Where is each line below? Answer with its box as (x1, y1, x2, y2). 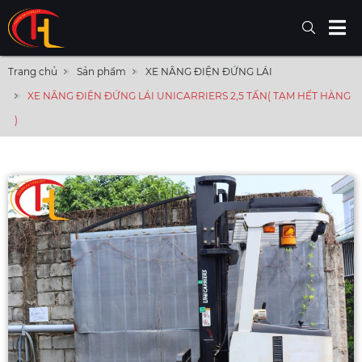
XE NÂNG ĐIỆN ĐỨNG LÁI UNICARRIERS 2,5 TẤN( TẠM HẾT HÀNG (27, 90, 351, 103)
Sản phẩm (77, 65, 126, 78)
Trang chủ (8, 65, 57, 78)
